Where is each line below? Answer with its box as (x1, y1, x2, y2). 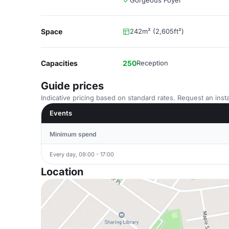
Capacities (41, 59, 78, 67)
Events (50, 109, 72, 117)
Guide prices (41, 80, 104, 92)
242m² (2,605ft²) (130, 27, 184, 35)
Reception (136, 59, 168, 67)
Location (41, 166, 83, 178)
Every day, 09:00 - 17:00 (50, 150, 114, 158)
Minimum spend (50, 130, 96, 138)
